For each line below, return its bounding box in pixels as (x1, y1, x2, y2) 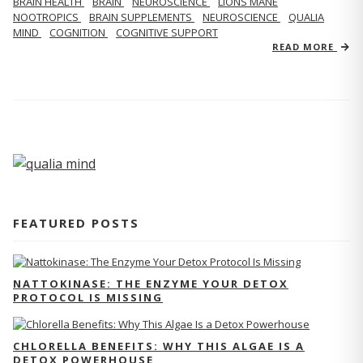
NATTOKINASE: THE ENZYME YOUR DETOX (13, 275, 288, 291)
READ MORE (272, 41, 337, 53)
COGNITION (49, 25, 108, 40)
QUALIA (288, 10, 324, 24)
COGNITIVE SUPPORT (116, 25, 218, 40)
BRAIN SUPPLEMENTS (89, 10, 194, 24)
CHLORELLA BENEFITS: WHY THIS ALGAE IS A (13, 338, 305, 353)
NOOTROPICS (13, 10, 81, 24)
